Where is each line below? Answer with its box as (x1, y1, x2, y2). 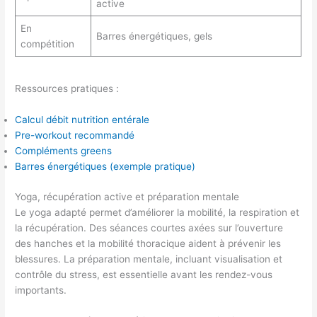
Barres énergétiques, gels (96, 30, 212, 42)
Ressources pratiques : (15, 83, 120, 95)
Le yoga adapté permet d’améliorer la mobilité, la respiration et (15, 206, 300, 218)
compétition (20, 38, 74, 50)
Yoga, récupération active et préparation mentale (15, 190, 240, 202)
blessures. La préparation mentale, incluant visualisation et (15, 253, 283, 265)
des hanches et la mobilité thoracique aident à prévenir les (15, 237, 282, 249)
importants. (15, 284, 67, 296)
